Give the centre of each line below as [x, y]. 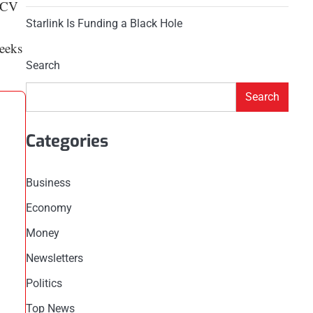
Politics [44, 283]
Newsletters [54, 258]
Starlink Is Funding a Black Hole [104, 23]
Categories [67, 141]
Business [48, 182]
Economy [49, 208]
